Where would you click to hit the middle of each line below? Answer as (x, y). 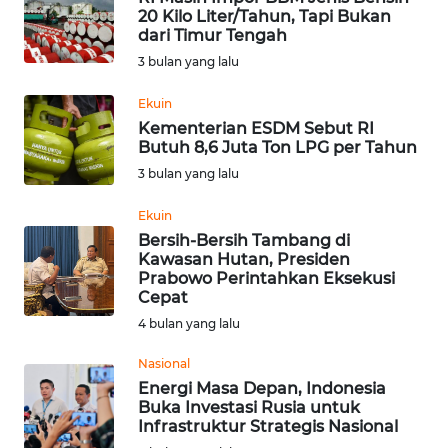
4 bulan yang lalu (189, 323)
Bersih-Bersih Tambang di (244, 240)
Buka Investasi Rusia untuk (249, 407)
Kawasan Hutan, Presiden (244, 259)
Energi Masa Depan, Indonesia (262, 388)
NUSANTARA (76, 151)
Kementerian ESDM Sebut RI (256, 128)
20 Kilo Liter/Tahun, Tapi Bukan (264, 16)
